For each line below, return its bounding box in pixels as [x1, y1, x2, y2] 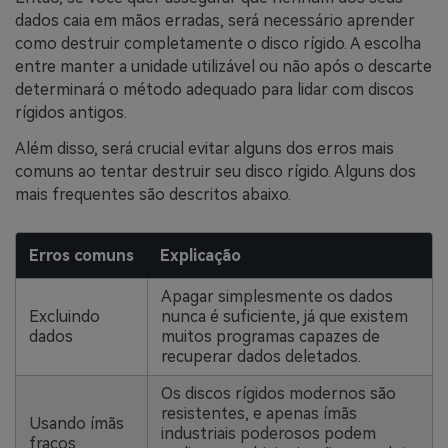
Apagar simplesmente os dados [160, 286, 393, 306]
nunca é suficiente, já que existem [160, 306, 408, 326]
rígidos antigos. [15, 103, 127, 123]
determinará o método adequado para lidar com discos [15, 80, 414, 100]
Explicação [159, 245, 241, 265]
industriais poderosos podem [160, 423, 376, 443]
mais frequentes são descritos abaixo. [15, 185, 291, 204]
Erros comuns [28, 245, 134, 265]
